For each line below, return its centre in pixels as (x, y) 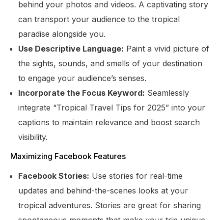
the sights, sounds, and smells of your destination (110, 63)
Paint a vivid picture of (167, 48)
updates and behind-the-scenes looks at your (103, 190)
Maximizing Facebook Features (68, 156)
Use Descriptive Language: (71, 48)
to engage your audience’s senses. (82, 78)
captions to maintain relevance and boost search (109, 122)
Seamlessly (167, 93)
